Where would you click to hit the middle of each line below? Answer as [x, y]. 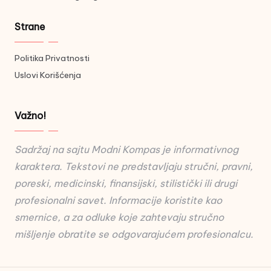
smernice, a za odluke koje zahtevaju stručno [119, 217]
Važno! [30, 116]
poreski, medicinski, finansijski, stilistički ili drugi [126, 184]
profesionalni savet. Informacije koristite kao [118, 201]
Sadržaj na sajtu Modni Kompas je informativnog [126, 150]
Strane [30, 27]
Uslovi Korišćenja [48, 75]
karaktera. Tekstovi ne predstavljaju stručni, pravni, [134, 167]
